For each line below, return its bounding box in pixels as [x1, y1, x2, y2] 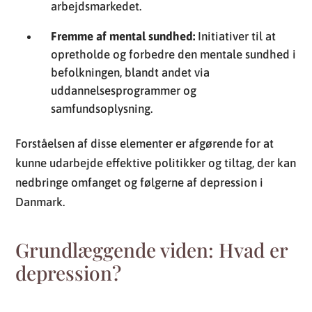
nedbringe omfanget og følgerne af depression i [15, 175, 264, 189]
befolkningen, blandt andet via [51, 65, 210, 79]
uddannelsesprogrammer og [51, 83, 197, 97]
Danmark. [15, 194, 65, 209]
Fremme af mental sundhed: [51, 29, 196, 43]
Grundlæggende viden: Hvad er [15, 236, 288, 263]
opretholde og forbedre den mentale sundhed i [51, 47, 297, 61]
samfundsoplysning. [51, 101, 153, 116]
